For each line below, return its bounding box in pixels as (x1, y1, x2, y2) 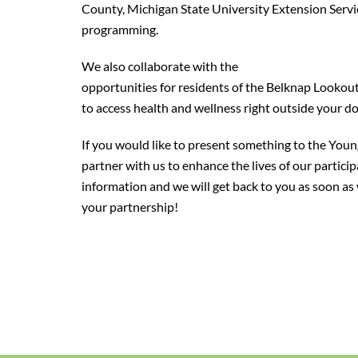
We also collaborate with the (82, 58, 241, 74)
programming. (82, 22, 158, 37)
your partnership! (82, 199, 188, 214)
